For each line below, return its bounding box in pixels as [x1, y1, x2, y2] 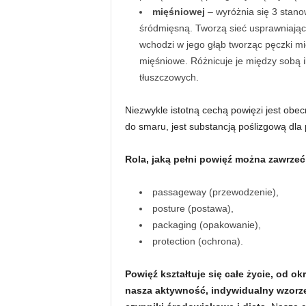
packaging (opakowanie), [152, 219, 261, 230]
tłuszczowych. [139, 72, 199, 83]
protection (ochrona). [152, 236, 243, 247]
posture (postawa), [152, 203, 234, 214]
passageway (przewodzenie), [152, 186, 279, 197]
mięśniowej [152, 6, 208, 17]
